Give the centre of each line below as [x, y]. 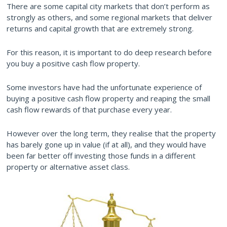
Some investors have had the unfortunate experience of [104, 87]
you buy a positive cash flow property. [73, 63]
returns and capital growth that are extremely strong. [100, 28]
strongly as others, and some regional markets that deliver [109, 17]
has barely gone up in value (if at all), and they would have [106, 144]
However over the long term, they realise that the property [111, 133]
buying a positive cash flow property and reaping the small [108, 98]
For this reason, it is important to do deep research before [109, 52]
